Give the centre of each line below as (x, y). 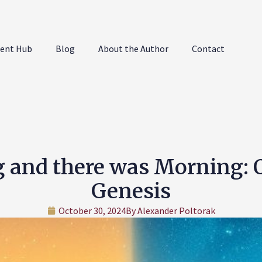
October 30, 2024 (92, 211)
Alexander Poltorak (175, 211)
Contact (208, 49)
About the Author (134, 49)
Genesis (131, 191)
